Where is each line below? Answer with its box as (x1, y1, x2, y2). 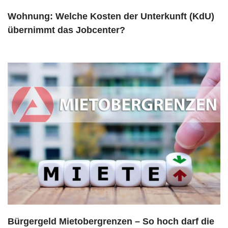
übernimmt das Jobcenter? (8, 25, 125, 36)
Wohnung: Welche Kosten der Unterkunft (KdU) (8, 11, 214, 22)
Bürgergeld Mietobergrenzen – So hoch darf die (8, 216, 214, 227)
